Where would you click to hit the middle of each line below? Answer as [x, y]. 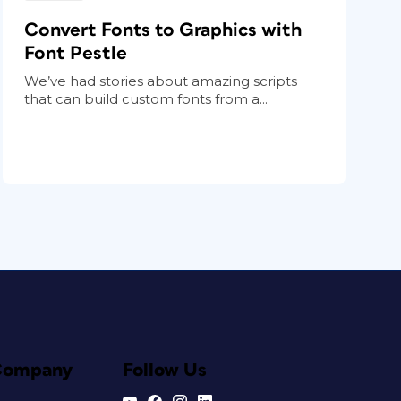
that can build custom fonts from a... [146, 99]
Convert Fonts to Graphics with [163, 30]
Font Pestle [76, 54]
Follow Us [164, 370]
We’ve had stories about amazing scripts [161, 81]
